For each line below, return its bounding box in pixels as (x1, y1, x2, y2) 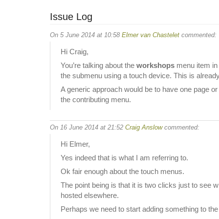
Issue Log (50, 11, 92, 22)
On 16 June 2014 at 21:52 (50, 123, 125, 131)
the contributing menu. (61, 95, 131, 104)
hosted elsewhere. (61, 191, 119, 199)
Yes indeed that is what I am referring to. (61, 153, 188, 162)
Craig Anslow (125, 123, 162, 131)
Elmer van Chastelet (122, 31, 179, 39)
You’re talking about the (61, 61, 136, 69)
